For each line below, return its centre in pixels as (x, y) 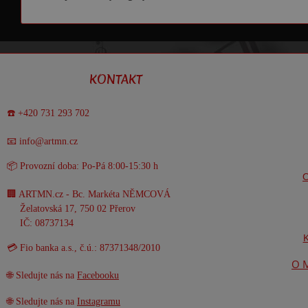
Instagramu (99, 301)
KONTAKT (115, 80)
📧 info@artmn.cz (42, 141)
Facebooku (98, 276)
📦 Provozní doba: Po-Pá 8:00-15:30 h (82, 166)
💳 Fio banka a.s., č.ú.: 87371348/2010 (84, 247)
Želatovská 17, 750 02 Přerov (76, 208)
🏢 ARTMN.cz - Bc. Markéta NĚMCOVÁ (89, 194)
